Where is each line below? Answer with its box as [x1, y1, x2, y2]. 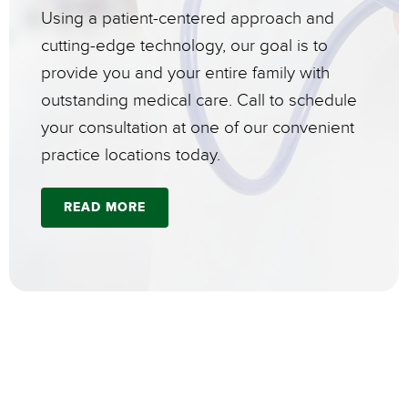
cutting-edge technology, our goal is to [41, 37, 328, 56]
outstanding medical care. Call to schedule [41, 92, 357, 110]
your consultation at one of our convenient [41, 119, 354, 138]
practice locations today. [41, 147, 220, 165]
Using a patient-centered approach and [41, 10, 334, 28]
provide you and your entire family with [41, 65, 330, 83]
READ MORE [64, 199, 146, 216]
